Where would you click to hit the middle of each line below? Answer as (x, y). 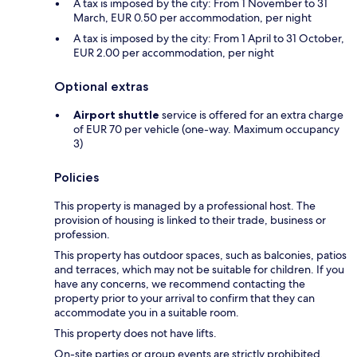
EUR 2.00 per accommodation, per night (174, 53)
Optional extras (101, 87)
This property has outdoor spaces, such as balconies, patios (200, 255)
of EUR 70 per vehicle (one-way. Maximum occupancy (206, 129)
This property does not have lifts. (135, 333)
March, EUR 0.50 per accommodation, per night (192, 18)
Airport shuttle (116, 115)
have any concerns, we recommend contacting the (180, 284)
